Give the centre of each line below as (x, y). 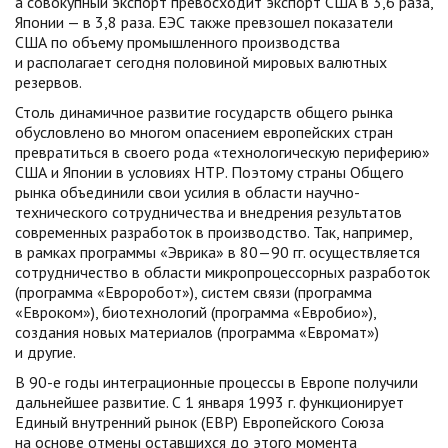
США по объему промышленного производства (177, 42)
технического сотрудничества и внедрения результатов (208, 212)
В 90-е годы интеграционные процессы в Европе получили (216, 382)
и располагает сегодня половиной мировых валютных (201, 62)
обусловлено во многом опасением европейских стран (204, 132)
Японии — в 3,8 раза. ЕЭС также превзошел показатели (204, 22)
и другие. (45, 352)
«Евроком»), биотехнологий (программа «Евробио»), (195, 312)
